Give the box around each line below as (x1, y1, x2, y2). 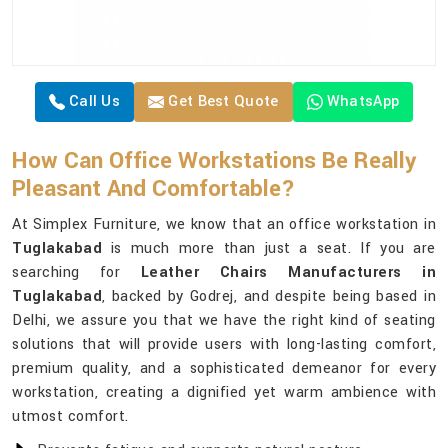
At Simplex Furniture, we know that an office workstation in (12, 214, 436, 236)
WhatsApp (326, 91, 400, 113)
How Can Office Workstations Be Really (12, 145, 416, 178)
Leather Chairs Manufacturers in (140, 262, 437, 284)
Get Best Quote (164, 91, 279, 113)
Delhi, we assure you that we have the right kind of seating (12, 310, 436, 332)
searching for (12, 262, 141, 284)
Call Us (64, 91, 121, 113)
